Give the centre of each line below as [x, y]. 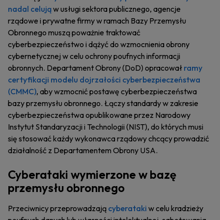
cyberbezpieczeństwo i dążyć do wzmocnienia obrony [99, 44]
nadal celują [30, 9]
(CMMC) [22, 91]
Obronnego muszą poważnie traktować [74, 32]
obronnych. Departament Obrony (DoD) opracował [96, 68]
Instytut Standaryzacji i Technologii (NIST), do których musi [106, 127]
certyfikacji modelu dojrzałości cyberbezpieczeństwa [104, 80]
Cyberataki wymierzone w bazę [92, 174]
